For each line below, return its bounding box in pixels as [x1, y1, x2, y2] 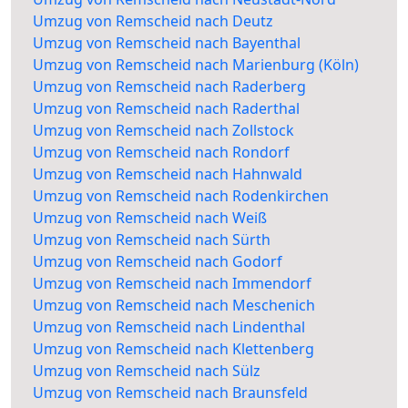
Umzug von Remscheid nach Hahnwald [33, 164, 302, 185]
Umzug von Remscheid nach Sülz [33, 361, 260, 382]
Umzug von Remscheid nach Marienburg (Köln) [33, 55, 359, 76]
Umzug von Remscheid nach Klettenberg [33, 339, 314, 360]
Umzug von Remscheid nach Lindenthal [33, 317, 305, 338]
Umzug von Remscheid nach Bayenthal [33, 33, 301, 54]
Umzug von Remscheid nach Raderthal [33, 98, 300, 119]
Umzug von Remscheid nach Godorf [33, 251, 282, 272]
